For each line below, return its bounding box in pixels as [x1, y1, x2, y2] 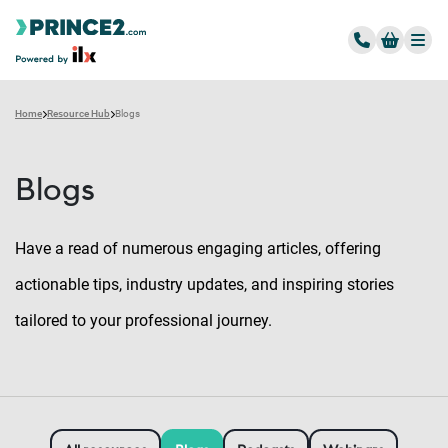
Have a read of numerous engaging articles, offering [15, 239, 381, 258]
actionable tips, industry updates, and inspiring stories [15, 275, 394, 294]
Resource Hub [47, 108, 110, 119]
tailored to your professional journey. [15, 311, 272, 330]
